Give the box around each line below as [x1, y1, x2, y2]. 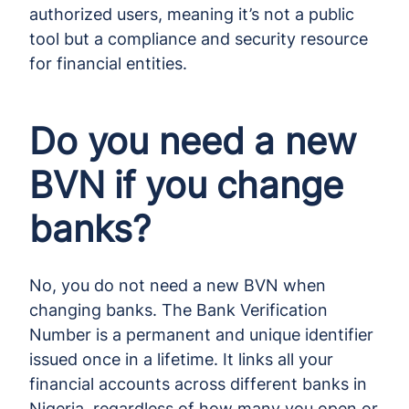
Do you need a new [29, 118, 357, 163]
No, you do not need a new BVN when [29, 275, 326, 295]
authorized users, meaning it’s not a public [29, 4, 354, 24]
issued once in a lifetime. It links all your [29, 349, 333, 369]
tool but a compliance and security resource [29, 28, 368, 48]
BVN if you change [29, 162, 343, 207]
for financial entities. [29, 53, 187, 73]
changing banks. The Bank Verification [29, 299, 328, 320]
